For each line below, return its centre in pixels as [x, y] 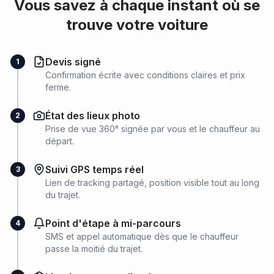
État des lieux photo [93, 116]
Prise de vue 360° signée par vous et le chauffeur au [153, 129]
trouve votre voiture [137, 25]
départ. [60, 141]
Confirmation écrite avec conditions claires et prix [145, 75]
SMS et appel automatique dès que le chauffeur [142, 236]
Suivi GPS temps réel [94, 169]
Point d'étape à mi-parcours [113, 223]
